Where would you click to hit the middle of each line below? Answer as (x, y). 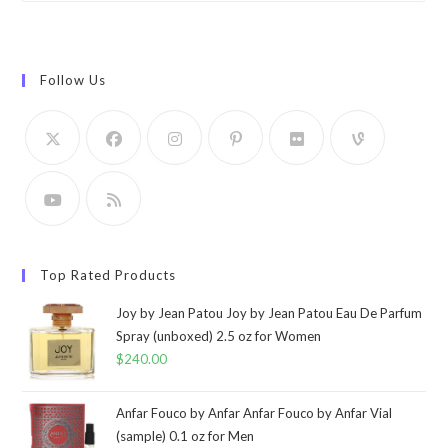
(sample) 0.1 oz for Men (185, 435)
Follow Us (73, 79)
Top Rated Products (108, 274)
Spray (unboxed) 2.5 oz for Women (219, 335)
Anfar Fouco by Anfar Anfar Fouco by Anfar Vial (254, 412)
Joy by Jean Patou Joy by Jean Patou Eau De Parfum (269, 312)
